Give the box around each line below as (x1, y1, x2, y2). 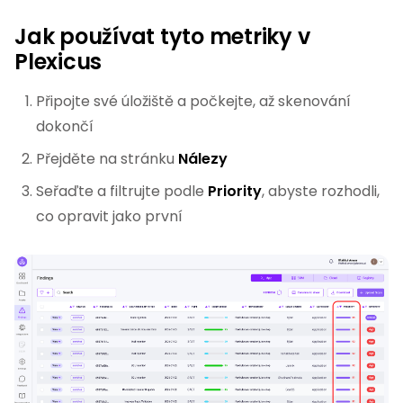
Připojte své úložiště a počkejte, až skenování (36, 91, 351, 112)
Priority (208, 181, 262, 201)
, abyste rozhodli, (262, 181, 380, 201)
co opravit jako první (36, 206, 183, 227)
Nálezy (178, 148, 228, 169)
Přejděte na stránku (36, 148, 178, 169)
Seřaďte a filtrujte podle (36, 181, 208, 201)
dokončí (36, 116, 94, 137)
